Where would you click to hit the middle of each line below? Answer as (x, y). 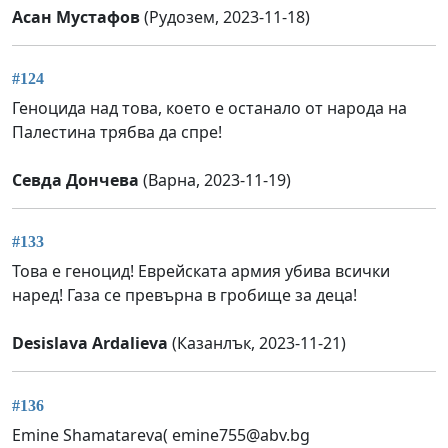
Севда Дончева (75, 180)
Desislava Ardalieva (90, 343)
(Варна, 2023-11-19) (215, 180)
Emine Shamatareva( (92, 434)
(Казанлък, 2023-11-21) (257, 343)
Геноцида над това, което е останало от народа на (209, 108)
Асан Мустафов (76, 16)
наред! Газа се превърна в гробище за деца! (184, 295)
